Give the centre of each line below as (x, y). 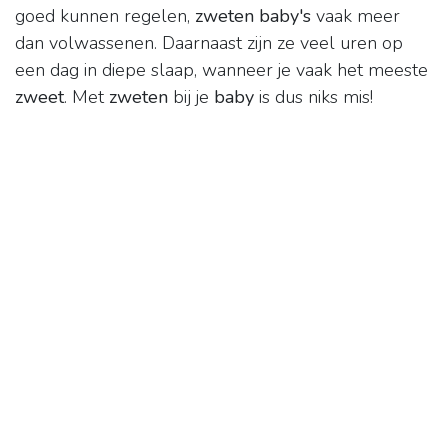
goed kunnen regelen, (105, 16)
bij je (191, 97)
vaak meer (355, 16)
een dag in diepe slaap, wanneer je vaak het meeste (221, 70)
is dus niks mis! (313, 97)
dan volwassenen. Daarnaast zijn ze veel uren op (209, 43)
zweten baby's (253, 16)
